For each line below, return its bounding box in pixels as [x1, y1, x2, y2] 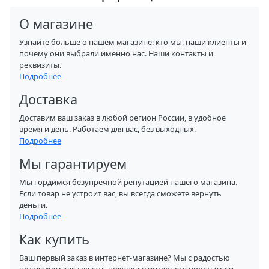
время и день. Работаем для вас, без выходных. [19, 124, 196, 134]
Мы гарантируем [19, 155, 127, 172]
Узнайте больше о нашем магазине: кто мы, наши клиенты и [19, 37, 246, 47]
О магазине [19, 15, 93, 32]
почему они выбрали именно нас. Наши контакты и [19, 48, 213, 59]
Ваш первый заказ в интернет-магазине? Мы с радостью [19, 252, 230, 263]
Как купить [19, 231, 89, 248]
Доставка [19, 91, 77, 108]
